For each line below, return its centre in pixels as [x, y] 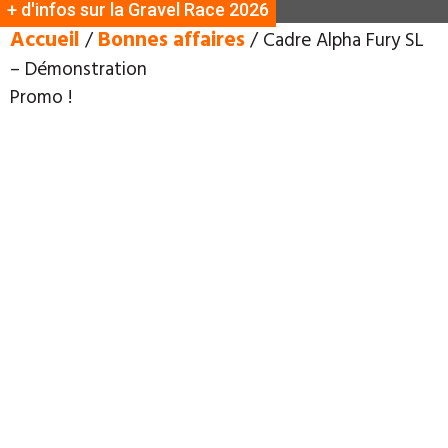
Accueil [45, 37]
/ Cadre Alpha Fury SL [334, 38]
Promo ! [41, 95]
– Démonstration [78, 67]
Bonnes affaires [171, 37]
